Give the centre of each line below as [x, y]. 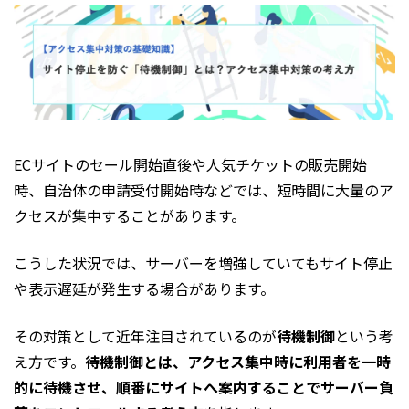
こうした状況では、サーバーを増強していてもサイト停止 [203, 263]
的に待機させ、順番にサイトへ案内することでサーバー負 [204, 388]
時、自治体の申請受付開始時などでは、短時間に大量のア [204, 190]
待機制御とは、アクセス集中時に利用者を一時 [238, 362]
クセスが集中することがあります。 [130, 216]
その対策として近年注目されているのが [145, 336]
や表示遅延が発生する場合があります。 [144, 289]
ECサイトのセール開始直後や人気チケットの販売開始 [190, 165]
